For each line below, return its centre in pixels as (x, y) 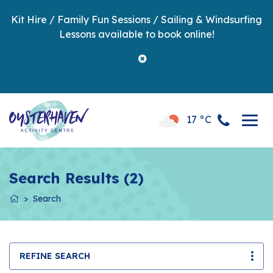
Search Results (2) (76, 178)
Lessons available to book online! (136, 34)
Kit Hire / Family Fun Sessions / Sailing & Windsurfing (136, 19)
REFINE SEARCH (55, 256)
